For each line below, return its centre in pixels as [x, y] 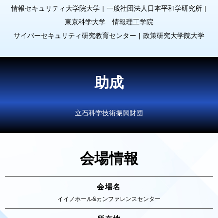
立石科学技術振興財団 [109, 113]
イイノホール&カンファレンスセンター [109, 199]
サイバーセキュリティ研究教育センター [75, 36]
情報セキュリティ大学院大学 [55, 9]
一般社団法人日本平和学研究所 [154, 9]
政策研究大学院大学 [174, 36]
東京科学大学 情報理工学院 [109, 22]
